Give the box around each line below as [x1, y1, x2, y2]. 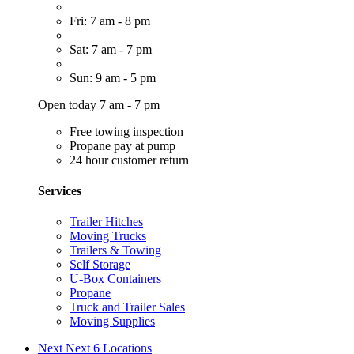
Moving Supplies [70, 314, 155, 329]
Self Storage [70, 258, 130, 272]
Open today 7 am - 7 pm [38, 97, 160, 111]
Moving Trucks [70, 229, 146, 243]
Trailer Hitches [70, 215, 143, 229]
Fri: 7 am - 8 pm [70, 13, 150, 28]
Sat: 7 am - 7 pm [70, 42, 152, 56]
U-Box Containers [70, 272, 161, 286]
